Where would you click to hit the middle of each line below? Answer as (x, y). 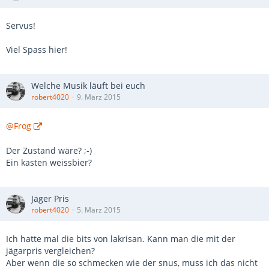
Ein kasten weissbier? (49, 162)
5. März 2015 (99, 210)
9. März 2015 (99, 97)
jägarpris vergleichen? (50, 251)
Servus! (21, 26)
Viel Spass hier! (37, 50)
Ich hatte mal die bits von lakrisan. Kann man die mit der (121, 239)
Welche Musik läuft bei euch (88, 86)
